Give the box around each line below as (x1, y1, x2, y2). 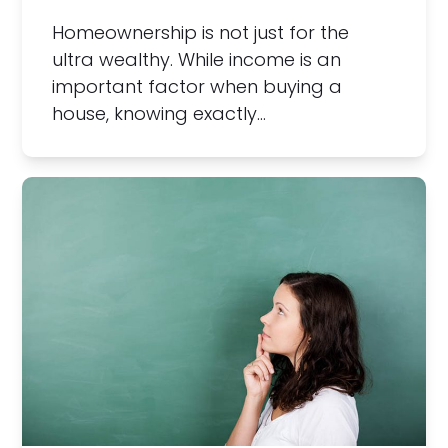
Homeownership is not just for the (52, 19, 350, 45)
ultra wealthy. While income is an (52, 46, 342, 72)
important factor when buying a (52, 73, 343, 99)
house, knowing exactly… (52, 100, 267, 126)
